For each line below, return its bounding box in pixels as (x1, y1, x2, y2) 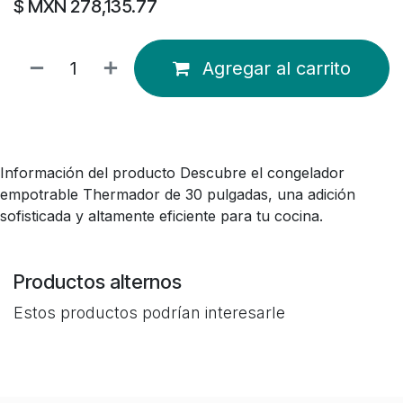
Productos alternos (13, 270, 182, 293)
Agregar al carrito (202, 58, 351, 79)
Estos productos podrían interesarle (13, 303, 285, 322)
